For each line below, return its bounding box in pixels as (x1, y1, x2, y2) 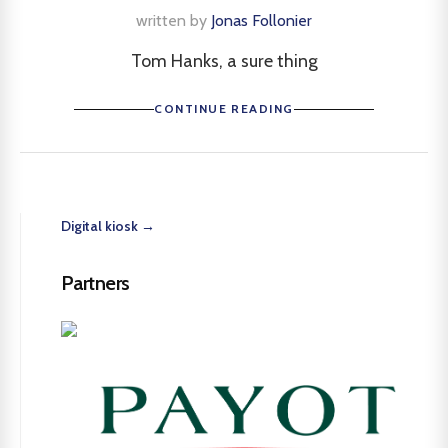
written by (136, 11, 211, 30)
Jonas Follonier (211, 11, 312, 30)
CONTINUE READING (154, 101, 294, 116)
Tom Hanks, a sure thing (130, 50, 318, 72)
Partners (61, 271, 130, 295)
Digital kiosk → (61, 217, 155, 235)
